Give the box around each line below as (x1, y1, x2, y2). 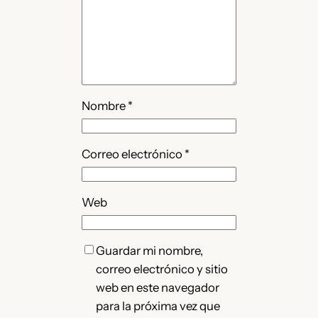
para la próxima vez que (96, 299, 221, 314)
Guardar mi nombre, (96, 243, 204, 258)
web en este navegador (96, 280, 220, 295)
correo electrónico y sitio (96, 262, 229, 277)
